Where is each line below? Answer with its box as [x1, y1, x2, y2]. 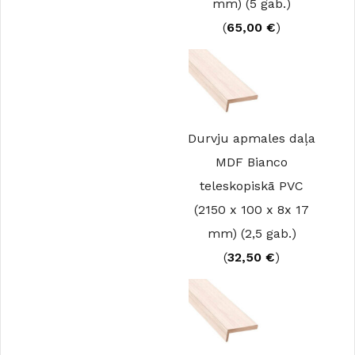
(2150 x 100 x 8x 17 [194, 202, 309, 217]
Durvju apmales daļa [188, 131, 315, 146]
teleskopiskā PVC [200, 178, 303, 193]
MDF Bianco [216, 155, 288, 170]
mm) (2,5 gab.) [207, 226, 296, 241]
